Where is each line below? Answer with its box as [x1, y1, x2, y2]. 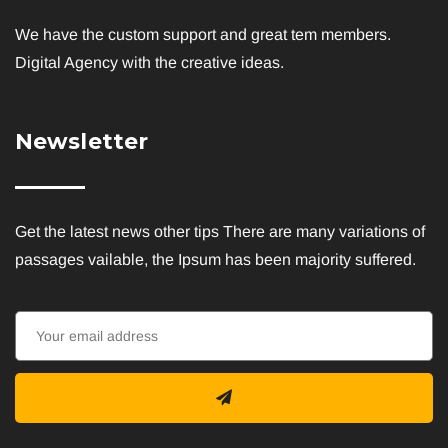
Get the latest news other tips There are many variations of [15, 223, 425, 241]
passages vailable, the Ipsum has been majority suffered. [15, 251, 416, 269]
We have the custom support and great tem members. [15, 26, 391, 44]
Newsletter [15, 128, 148, 156]
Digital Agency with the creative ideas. [15, 54, 284, 72]
